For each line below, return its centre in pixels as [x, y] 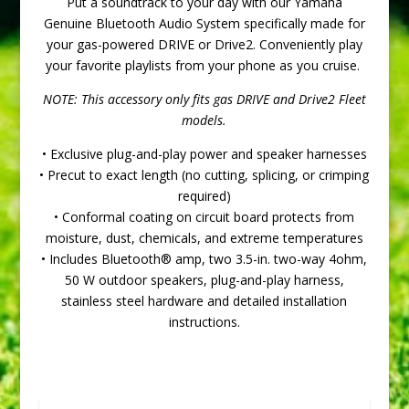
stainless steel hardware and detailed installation [204, 301]
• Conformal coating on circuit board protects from [204, 217]
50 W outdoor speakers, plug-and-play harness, [204, 280]
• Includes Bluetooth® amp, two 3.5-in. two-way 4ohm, [204, 259]
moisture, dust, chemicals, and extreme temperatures [204, 238]
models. [204, 121]
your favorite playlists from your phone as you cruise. [204, 66]
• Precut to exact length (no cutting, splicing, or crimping [204, 175]
